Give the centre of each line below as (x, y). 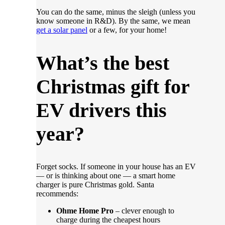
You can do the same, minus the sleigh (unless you (116, 12)
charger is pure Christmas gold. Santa (95, 184)
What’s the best (103, 63)
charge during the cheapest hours (108, 219)
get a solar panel (62, 30)
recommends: (57, 193)
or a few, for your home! (127, 30)
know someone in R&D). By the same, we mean (113, 21)
